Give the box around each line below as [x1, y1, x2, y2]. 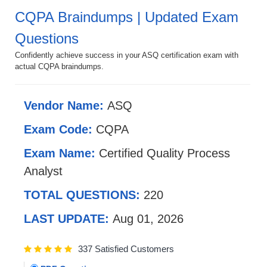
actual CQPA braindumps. [15, 61, 104, 71]
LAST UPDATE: [24, 212, 113, 225]
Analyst [24, 164, 63, 178]
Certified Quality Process [99, 146, 230, 160]
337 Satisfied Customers [78, 243, 174, 254]
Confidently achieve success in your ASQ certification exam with [15, 50, 238, 60]
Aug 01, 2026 [113, 212, 184, 225]
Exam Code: [24, 122, 96, 136]
